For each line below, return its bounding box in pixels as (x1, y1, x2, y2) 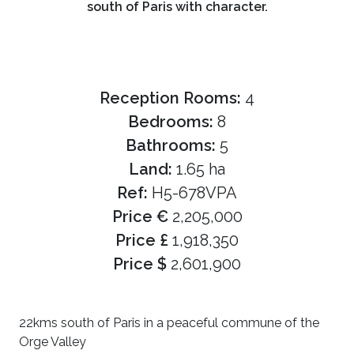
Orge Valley (19, 334, 86, 349)
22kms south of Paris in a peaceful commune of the (19, 315, 319, 330)
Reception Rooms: (100, 88, 245, 107)
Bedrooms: (128, 112, 217, 131)
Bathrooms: (126, 136, 220, 155)
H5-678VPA (152, 183, 237, 202)
